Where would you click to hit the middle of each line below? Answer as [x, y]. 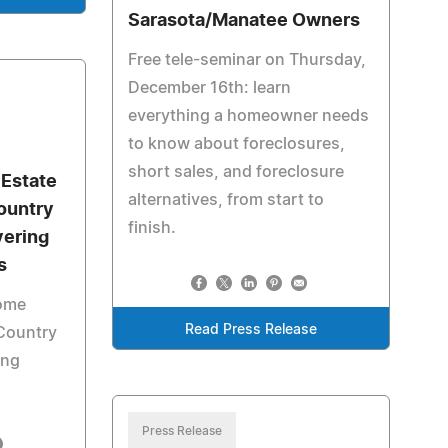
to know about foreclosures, [236, 144]
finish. [151, 228]
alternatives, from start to [225, 200]
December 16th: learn [209, 88]
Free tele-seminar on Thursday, [246, 60]
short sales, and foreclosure [235, 172]
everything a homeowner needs [248, 116]
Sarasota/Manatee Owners [243, 21]
